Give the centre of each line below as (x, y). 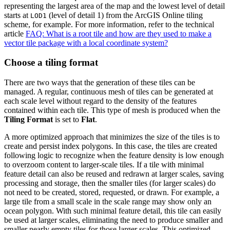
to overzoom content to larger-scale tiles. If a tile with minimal (104, 165)
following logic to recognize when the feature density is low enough (114, 156)
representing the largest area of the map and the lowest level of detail (114, 6)
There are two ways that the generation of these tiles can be (100, 83)
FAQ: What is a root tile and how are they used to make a (119, 33)
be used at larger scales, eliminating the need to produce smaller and (113, 220)
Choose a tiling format (51, 63)
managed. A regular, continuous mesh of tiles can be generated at (109, 92)
